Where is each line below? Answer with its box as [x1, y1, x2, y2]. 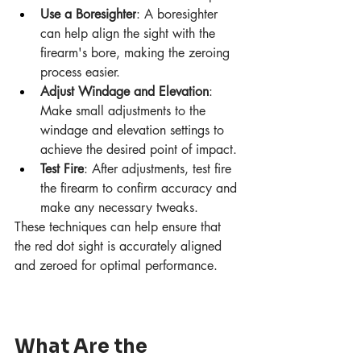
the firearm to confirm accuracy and [40, 180, 241, 197]
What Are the [15, 334, 151, 359]
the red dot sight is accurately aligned [15, 238, 226, 255]
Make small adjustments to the [40, 102, 210, 120]
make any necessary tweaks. [40, 199, 198, 217]
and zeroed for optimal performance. [15, 257, 218, 275]
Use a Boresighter [40, 6, 136, 23]
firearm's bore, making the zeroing [40, 44, 234, 62]
